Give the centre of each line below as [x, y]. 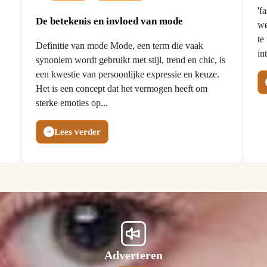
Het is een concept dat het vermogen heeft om [122, 89]
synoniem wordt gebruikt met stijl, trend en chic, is [131, 60]
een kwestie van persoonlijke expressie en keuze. [128, 74]
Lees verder [78, 132]
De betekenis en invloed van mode [110, 21]
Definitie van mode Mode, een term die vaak [120, 46]
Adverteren [133, 255]
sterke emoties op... [72, 103]
